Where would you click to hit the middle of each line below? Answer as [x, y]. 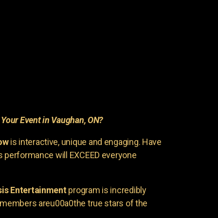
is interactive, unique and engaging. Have [85, 142]
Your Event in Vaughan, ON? [52, 120]
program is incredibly [106, 190]
